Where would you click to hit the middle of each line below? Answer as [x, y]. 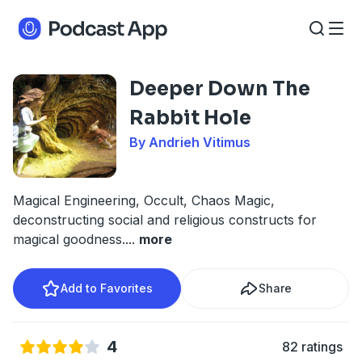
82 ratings [312, 347]
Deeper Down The [220, 89]
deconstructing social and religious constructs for [165, 220]
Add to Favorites [107, 288]
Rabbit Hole [190, 118]
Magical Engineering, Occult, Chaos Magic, [144, 200]
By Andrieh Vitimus [190, 142]
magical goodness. [69, 239]
